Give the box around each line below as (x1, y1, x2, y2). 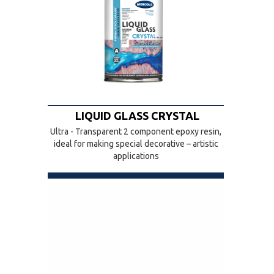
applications (113, 151, 159, 161)
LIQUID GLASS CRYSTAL (75, 109, 199, 122)
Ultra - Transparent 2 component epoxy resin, (50, 127, 221, 136)
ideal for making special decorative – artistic (53, 139, 218, 149)
